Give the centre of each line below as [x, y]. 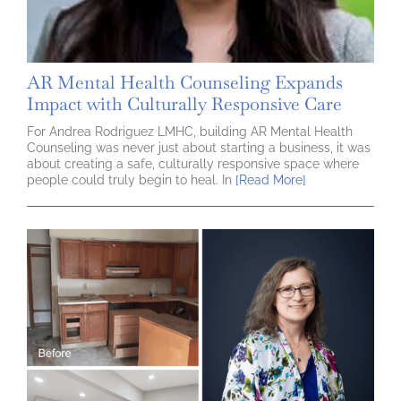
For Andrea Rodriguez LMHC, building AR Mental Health [190, 131]
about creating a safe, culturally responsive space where [193, 163]
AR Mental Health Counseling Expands [185, 82]
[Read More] [269, 179]
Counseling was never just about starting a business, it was [199, 147]
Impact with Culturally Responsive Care [184, 103]
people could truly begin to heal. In [129, 179]
